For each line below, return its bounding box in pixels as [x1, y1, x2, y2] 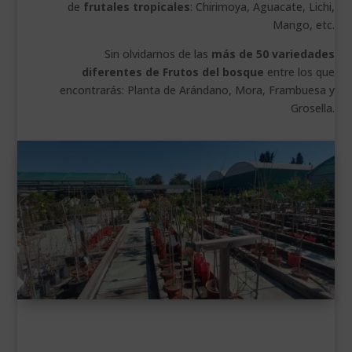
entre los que [263, 64, 335, 80]
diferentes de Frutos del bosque [81, 64, 264, 80]
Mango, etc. [272, 17, 335, 33]
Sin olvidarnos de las [104, 46, 211, 62]
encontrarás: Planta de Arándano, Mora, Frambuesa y [59, 82, 335, 98]
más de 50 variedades [211, 46, 335, 62]
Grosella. [290, 101, 335, 116]
